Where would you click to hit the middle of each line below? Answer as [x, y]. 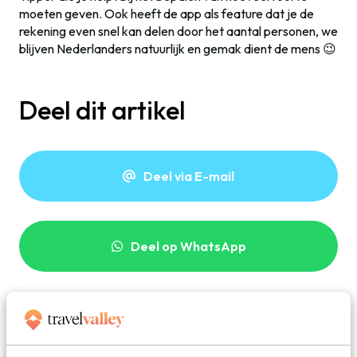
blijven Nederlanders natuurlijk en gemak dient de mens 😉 [178, 49]
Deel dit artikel [102, 110]
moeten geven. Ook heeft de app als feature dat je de [167, 14]
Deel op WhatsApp [188, 247]
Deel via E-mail [189, 177]
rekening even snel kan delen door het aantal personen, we [178, 31]
